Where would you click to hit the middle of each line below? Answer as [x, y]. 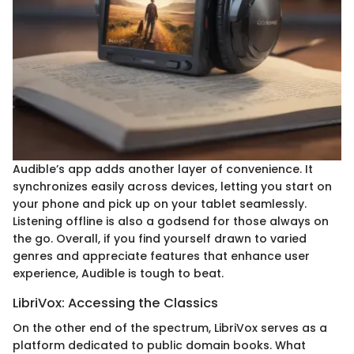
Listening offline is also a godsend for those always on [171, 222]
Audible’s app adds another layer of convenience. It [163, 169]
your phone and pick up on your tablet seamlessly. [160, 204]
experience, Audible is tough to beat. [118, 274]
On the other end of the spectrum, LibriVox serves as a [170, 328]
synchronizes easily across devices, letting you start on [172, 187]
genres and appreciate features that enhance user [161, 256]
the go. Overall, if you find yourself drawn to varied [160, 239]
